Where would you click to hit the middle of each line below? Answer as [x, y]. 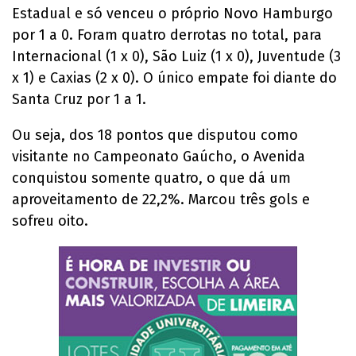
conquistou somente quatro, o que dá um [151, 178]
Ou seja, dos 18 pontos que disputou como [155, 135]
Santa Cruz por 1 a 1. [79, 100]
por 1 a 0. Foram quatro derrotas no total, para [167, 35]
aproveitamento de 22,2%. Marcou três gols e [161, 200]
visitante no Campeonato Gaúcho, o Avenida [159, 157]
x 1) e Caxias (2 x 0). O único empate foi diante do [174, 78]
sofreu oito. [50, 221]
